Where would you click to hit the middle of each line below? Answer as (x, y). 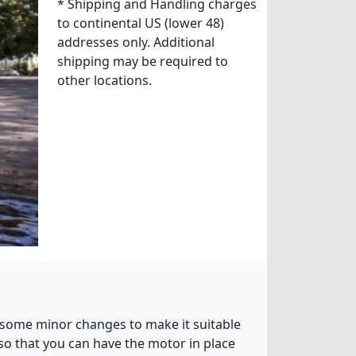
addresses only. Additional (135, 42)
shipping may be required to (142, 61)
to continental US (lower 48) (140, 23)
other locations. (104, 80)
